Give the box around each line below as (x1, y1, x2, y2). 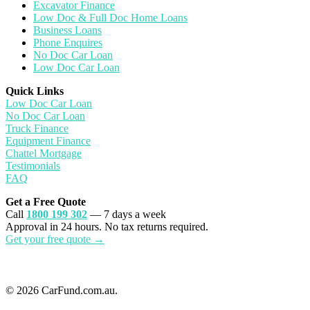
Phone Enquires (33, 36, 102, 48)
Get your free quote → (6, 232, 104, 245)
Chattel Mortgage (6, 147, 82, 159)
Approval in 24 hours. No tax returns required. (6, 220, 208, 232)
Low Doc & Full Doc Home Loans (33, 11, 188, 24)
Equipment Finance (6, 134, 91, 147)
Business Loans (33, 24, 102, 36)
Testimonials (6, 159, 60, 172)
